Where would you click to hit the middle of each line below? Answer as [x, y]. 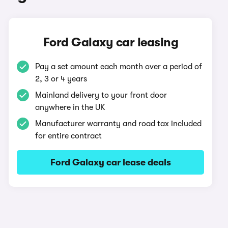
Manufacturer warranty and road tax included [119, 124]
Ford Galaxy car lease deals [110, 162]
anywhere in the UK [70, 107]
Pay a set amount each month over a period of [119, 67]
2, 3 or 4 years [61, 79]
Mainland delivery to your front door [101, 95]
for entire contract [69, 136]
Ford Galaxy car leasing [111, 42]
